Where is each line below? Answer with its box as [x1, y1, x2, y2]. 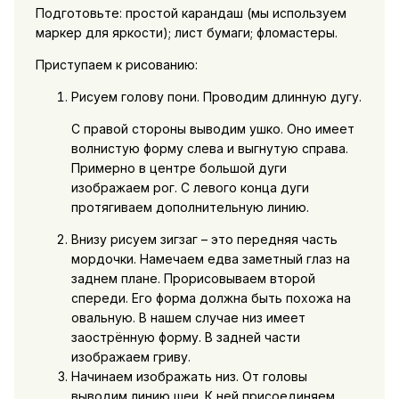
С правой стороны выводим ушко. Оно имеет [70, 121, 354, 137]
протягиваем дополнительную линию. [70, 199, 309, 216]
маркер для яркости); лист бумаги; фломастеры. [35, 25, 338, 41]
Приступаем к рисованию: [35, 57, 198, 73]
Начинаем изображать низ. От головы [70, 369, 307, 385]
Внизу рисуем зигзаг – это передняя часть [70, 232, 338, 248]
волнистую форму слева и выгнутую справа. [70, 141, 348, 157]
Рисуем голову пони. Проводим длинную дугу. [70, 89, 362, 105]
